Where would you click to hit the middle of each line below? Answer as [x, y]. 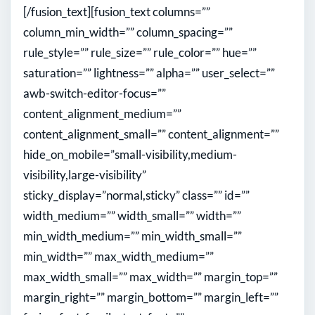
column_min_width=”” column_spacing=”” [128, 32]
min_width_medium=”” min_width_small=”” [133, 236]
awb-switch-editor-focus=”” [95, 93]
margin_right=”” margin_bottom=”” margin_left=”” [151, 297]
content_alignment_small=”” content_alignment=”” [151, 134]
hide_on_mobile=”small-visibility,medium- [130, 154]
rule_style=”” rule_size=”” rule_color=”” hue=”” [140, 52]
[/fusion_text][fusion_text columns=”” [117, 11]
